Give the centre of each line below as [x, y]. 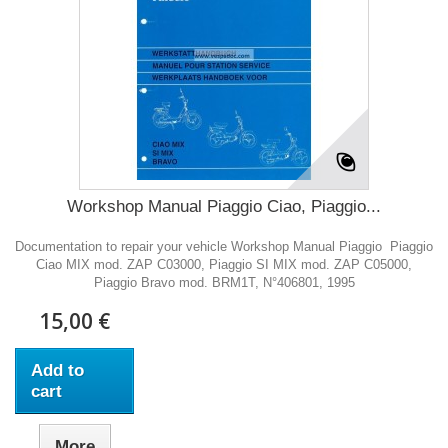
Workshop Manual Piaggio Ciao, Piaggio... [224, 206]
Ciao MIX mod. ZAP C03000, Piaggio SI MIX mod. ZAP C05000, [224, 264]
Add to [57, 370]
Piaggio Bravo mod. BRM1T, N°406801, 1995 [224, 282]
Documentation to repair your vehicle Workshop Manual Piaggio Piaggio [224, 246]
